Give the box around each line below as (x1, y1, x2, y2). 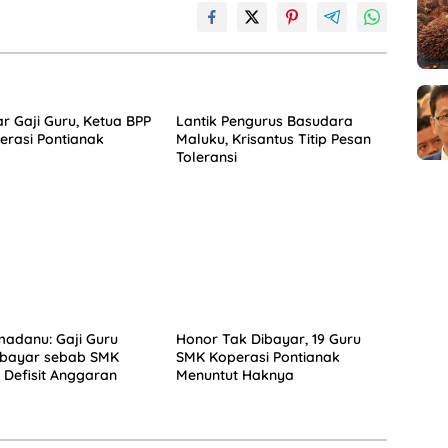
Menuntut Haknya (175, 366, 294, 385)
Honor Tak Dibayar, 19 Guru (175, 330, 361, 349)
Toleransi (175, 148, 237, 167)
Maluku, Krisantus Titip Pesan (175, 130, 371, 149)
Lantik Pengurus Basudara (175, 112, 353, 131)
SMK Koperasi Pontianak (175, 348, 340, 367)
